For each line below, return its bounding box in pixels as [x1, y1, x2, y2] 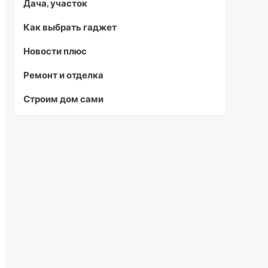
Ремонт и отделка [23, 69, 103, 80]
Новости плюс [23, 45, 87, 56]
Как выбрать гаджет [23, 22, 117, 32]
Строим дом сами [23, 93, 103, 104]
